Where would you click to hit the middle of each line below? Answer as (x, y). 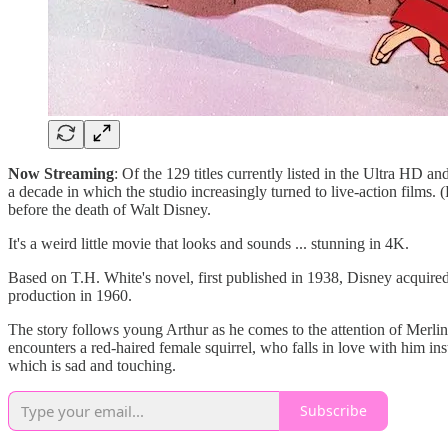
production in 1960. (70, 295)
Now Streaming (61, 173)
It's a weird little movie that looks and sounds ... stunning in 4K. (208, 243)
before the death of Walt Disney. (111, 209)
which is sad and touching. (92, 365)
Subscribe (333, 411)
